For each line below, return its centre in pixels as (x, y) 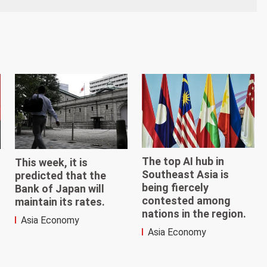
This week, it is (52, 163)
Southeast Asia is (185, 175)
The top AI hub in (183, 162)
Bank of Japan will (60, 189)
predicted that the (61, 176)
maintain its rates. (60, 202)
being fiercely (175, 188)
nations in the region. (194, 214)
